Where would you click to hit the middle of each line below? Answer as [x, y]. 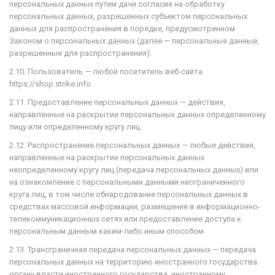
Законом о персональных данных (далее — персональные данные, [134, 41]
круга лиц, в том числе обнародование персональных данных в [129, 194]
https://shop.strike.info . [52, 84]
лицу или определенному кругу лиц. [76, 127]
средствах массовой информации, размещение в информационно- [135, 207]
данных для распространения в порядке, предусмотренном [122, 29]
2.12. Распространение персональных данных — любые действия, [132, 145]
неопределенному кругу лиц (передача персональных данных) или [134, 170]
